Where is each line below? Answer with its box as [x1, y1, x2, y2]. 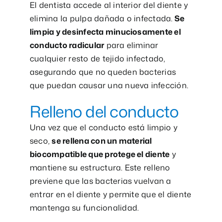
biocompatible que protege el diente [29, 148, 170, 160]
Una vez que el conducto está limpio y [29, 121, 177, 133]
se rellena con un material [52, 135, 152, 146]
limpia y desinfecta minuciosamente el [29, 26, 181, 37]
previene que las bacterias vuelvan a [29, 175, 171, 186]
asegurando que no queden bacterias [29, 66, 176, 77]
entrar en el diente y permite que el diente [29, 188, 192, 200]
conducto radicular [29, 39, 105, 51]
